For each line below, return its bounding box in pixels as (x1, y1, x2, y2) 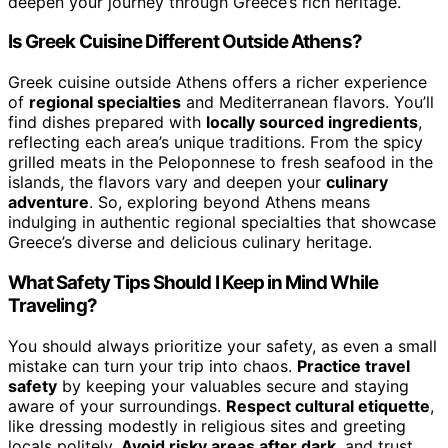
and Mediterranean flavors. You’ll (181, 92, 434, 113)
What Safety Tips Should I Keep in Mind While (8, 270, 378, 294)
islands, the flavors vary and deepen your (8, 172, 326, 193)
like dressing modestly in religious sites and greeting (8, 415, 406, 436)
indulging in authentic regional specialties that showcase (8, 212, 436, 233)
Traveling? (8, 293, 97, 317)
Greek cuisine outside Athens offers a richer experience (8, 72, 427, 93)
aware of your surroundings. (8, 395, 226, 416)
